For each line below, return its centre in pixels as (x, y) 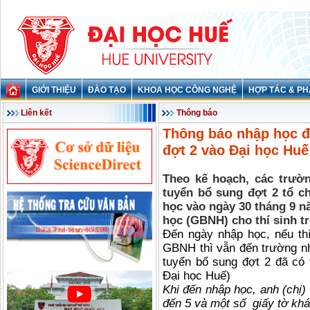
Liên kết (36, 113)
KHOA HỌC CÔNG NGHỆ (187, 90)
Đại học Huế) (197, 276)
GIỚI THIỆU (54, 90)
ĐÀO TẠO (107, 90)
